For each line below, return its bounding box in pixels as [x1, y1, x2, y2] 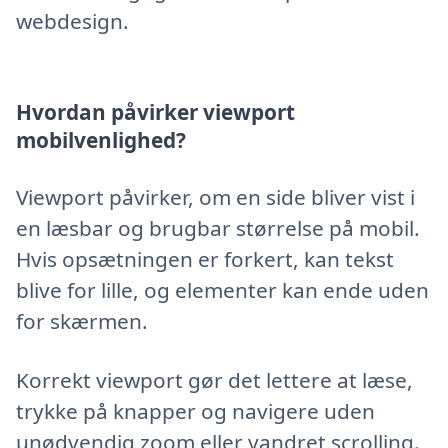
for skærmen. [16, 306, 148, 335]
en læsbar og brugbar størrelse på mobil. [16, 213, 420, 242]
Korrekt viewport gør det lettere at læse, [16, 365, 413, 394]
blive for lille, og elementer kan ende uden [16, 275, 429, 304]
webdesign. [16, 6, 129, 35]
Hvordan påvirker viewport [16, 98, 295, 127]
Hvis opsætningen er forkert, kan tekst [16, 244, 394, 273]
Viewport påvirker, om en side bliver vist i [16, 182, 415, 211]
